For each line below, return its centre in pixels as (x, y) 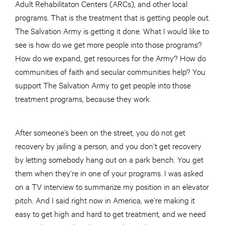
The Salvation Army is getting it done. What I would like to (112, 31)
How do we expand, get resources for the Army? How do (110, 58)
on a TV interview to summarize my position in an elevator (112, 186)
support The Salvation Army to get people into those (103, 85)
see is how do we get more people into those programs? (108, 44)
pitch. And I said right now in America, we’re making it (105, 200)
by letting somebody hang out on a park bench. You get (109, 159)
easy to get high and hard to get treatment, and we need (110, 213)
